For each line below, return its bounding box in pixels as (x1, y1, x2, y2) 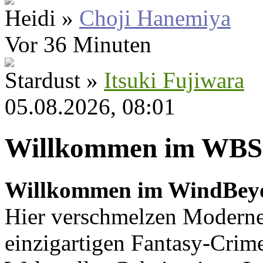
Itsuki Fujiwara (104, 67, 244, 93)
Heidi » (5, 5, 79, 31)
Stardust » (5, 67, 104, 93)
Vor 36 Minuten (5, 31, 151, 57)
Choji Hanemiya (79, 5, 231, 31)
